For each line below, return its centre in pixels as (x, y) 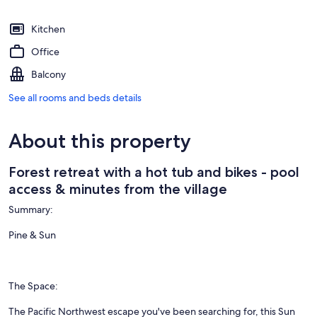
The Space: (33, 286)
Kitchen (48, 29)
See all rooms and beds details (75, 98)
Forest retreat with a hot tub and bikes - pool (154, 172)
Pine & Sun (32, 235)
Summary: (31, 210)
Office (45, 52)
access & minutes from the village (118, 189)
